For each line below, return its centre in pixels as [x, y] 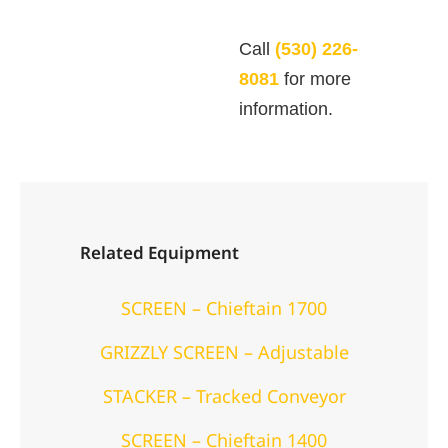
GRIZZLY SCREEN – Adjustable [224, 352]
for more [315, 79]
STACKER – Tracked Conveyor [224, 396]
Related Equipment [159, 253]
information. [286, 109]
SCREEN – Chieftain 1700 [224, 308]
